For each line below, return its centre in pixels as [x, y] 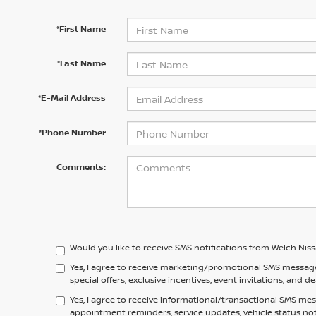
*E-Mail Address [72, 98]
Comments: [81, 167]
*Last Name [81, 63]
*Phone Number [72, 132]
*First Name [81, 29]
